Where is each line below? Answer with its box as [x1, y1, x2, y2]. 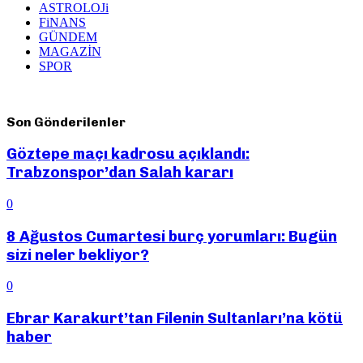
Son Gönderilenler [6, 113, 126, 130]
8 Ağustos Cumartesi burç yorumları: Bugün [6, 226, 337, 246]
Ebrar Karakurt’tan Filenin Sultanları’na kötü [6, 309, 343, 328]
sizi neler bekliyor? [6, 245, 149, 264]
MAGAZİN [39, 44, 101, 58]
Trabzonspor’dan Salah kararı [6, 163, 233, 182]
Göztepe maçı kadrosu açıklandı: [6, 144, 250, 164]
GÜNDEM [39, 29, 97, 44]
